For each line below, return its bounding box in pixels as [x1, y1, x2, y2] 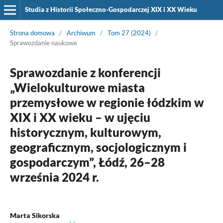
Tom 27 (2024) [107, 28, 151, 37]
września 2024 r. [9, 169, 99, 184]
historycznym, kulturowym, [9, 124, 161, 139]
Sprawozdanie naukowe [9, 38, 77, 47]
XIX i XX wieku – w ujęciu [9, 110, 150, 124]
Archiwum [66, 28, 96, 37]
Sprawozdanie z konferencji [9, 65, 161, 80]
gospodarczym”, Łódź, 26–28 [9, 154, 165, 169]
